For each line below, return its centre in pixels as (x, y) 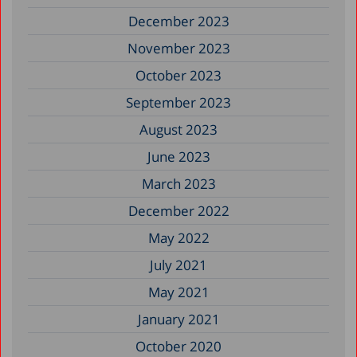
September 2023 (178, 102)
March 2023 (178, 183)
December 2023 (178, 21)
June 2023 (178, 156)
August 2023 (178, 129)
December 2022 (178, 210)
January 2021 (178, 319)
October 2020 (178, 346)
